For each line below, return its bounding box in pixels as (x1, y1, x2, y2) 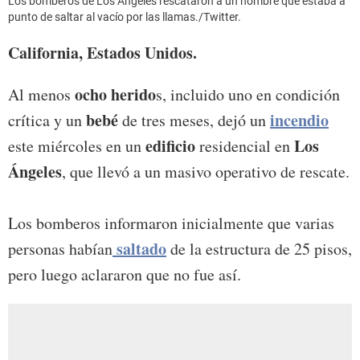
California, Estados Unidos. (8, 41, 197, 65)
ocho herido (75, 83, 156, 107)
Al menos (8, 84, 75, 106)
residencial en (195, 135, 294, 157)
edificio (141, 134, 195, 158)
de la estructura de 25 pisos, (166, 238, 352, 260)
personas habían (8, 238, 112, 260)
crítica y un (8, 109, 86, 132)
